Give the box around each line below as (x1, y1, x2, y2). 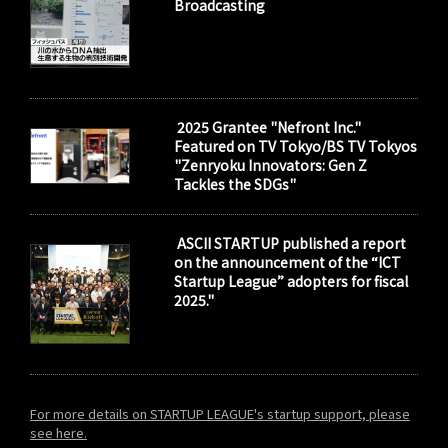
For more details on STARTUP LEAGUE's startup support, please (30, 403, 410, 423)
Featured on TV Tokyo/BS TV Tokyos (174, 135, 418, 156)
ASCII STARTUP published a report (174, 232, 407, 253)
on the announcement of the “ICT (174, 251, 402, 272)
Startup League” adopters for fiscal (174, 270, 409, 291)
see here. (30, 422, 87, 442)
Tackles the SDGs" (174, 173, 297, 194)
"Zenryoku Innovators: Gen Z (174, 154, 368, 175)
